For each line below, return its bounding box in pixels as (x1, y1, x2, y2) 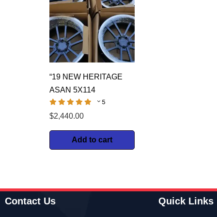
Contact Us (5, 196, 56, 207)
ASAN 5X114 (49, 86, 95, 94)
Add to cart (72, 136, 113, 144)
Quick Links (158, 196, 214, 207)
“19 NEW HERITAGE (49, 73, 123, 81)
